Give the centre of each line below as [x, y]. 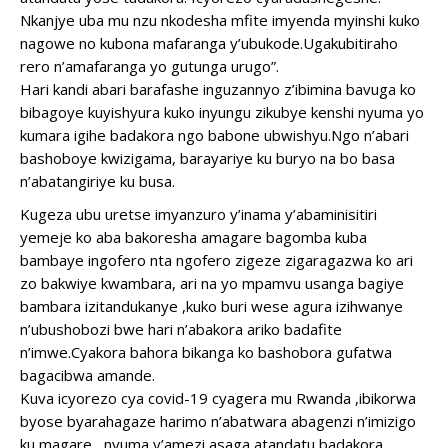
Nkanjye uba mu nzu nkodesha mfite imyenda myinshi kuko [220, 20]
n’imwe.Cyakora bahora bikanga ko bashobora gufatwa [206, 352]
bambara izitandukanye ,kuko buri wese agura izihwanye [211, 306]
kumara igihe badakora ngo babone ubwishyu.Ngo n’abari [214, 135]
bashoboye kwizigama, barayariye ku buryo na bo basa [207, 158]
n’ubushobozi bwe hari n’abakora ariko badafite [181, 329]
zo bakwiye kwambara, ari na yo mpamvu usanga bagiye [212, 283]
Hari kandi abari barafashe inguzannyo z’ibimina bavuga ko [218, 89]
